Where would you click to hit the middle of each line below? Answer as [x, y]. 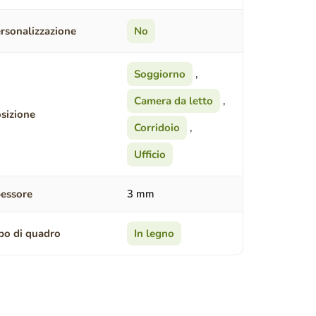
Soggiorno [159, 74]
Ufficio [150, 155]
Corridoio [157, 128]
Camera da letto [173, 101]
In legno [154, 234]
